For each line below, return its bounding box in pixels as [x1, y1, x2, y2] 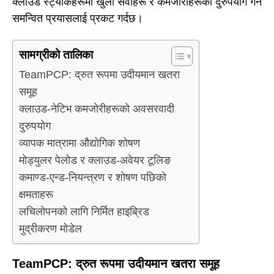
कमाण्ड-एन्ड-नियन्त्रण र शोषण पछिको [19, 171, 166, 184]
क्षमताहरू [19, 188, 53, 201]
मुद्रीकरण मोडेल [19, 223, 82, 235]
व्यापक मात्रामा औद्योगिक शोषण [19, 137, 140, 150]
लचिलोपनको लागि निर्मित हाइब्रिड [19, 206, 149, 218]
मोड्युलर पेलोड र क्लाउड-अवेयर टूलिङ [19, 154, 171, 167]
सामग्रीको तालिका [19, 48, 93, 62]
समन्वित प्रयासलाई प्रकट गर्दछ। [12, 12, 143, 24]
